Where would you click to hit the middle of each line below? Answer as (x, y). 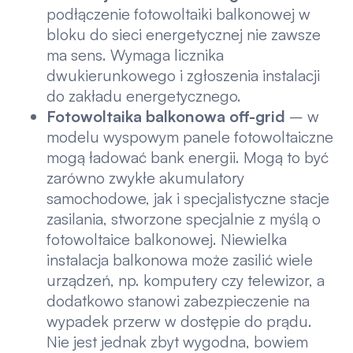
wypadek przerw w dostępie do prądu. (180, 321)
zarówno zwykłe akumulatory (146, 178)
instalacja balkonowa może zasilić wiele (180, 260)
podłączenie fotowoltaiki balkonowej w (179, 14)
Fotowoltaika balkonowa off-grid (168, 117)
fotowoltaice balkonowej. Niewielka (167, 240)
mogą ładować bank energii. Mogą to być (188, 158)
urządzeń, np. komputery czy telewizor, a (186, 281)
